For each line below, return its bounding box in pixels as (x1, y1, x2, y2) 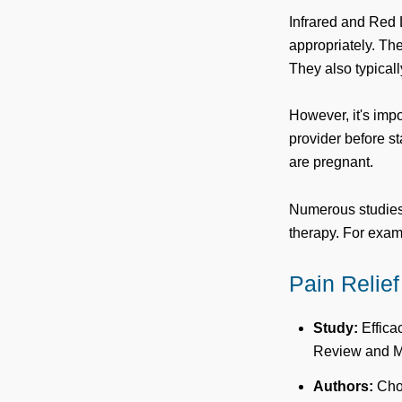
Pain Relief (289, 271, 399, 297)
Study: (312, 319, 358, 336)
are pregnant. (289, 154, 373, 170)
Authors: (312, 378, 373, 394)
